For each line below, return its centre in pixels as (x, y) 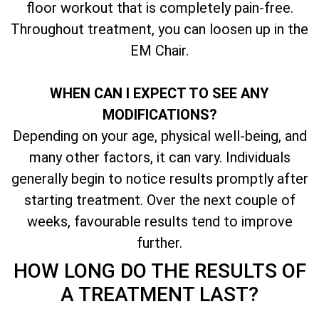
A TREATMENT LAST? (159, 294)
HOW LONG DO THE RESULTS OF (159, 271)
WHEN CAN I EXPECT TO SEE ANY (159, 93)
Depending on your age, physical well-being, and (159, 136)
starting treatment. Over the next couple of (159, 200)
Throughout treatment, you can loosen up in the (159, 29)
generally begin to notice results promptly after (159, 178)
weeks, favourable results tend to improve (159, 221)
